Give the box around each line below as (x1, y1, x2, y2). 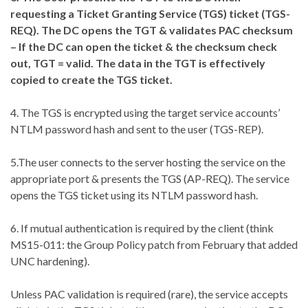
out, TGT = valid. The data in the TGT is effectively (10, 56, 265, 69)
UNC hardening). (10, 254, 89, 267)
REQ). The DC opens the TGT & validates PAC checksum (10, 23, 293, 36)
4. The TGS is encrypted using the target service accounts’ (10, 105, 280, 119)
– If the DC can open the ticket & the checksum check (10, 39, 277, 53)
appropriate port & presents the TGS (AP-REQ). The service (10, 171, 289, 185)
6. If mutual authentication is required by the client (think (10, 221, 274, 234)
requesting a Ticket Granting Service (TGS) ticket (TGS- (10, 6, 290, 20)
